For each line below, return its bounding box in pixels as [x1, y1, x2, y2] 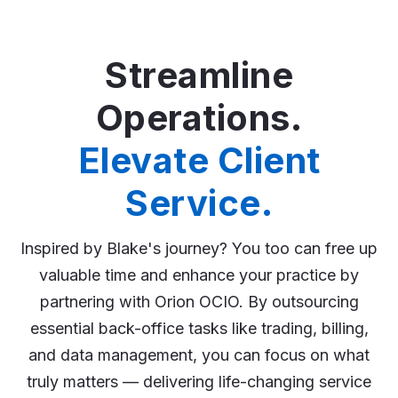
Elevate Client [77, 139, 321, 183]
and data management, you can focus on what [28, 346, 370, 365]
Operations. [95, 96, 303, 140]
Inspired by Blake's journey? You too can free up [20, 239, 378, 259]
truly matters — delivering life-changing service [27, 372, 371, 392]
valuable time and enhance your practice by [39, 266, 359, 285]
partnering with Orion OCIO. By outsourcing [39, 292, 359, 312]
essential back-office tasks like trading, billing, [29, 319, 369, 338]
